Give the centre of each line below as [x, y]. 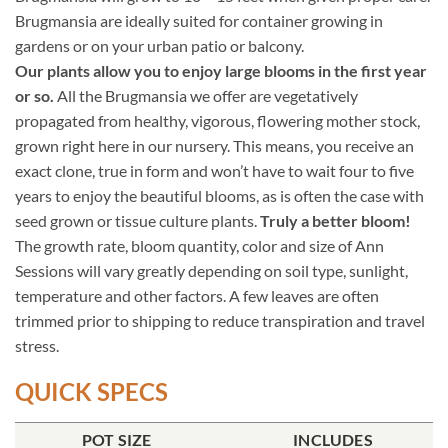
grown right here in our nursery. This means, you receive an [214, 145]
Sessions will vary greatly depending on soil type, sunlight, [211, 270]
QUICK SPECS [91, 391]
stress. [37, 345]
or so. [34, 95]
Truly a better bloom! [335, 220]
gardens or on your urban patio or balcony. [159, 45]
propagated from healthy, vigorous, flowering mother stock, [217, 120]
